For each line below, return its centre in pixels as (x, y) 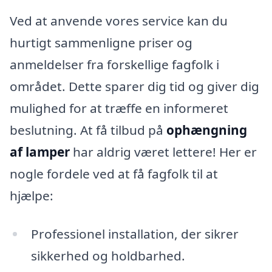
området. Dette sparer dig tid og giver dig (134, 86)
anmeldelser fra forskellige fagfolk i (114, 64)
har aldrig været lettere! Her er (163, 151)
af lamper (40, 151)
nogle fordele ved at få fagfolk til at (114, 173)
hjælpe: (32, 195)
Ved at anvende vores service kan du (119, 20)
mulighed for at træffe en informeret (119, 108)
